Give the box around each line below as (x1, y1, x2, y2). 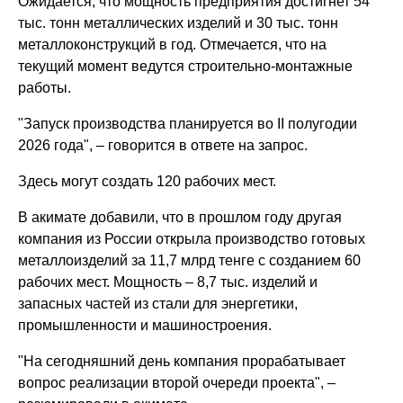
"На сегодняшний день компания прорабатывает (18, 353, 346, 369)
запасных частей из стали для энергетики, (18, 295, 299, 311)
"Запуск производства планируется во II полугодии (18, 115, 358, 131)
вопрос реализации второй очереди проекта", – (18, 374, 336, 390)
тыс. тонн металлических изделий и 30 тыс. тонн (18, 14, 339, 31)
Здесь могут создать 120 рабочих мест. (18, 173, 277, 189)
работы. (18, 79, 72, 95)
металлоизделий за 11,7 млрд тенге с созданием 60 (18, 252, 362, 268)
